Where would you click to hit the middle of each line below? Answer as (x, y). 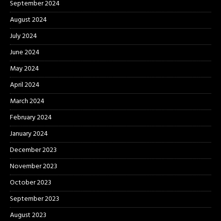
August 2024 (28, 20)
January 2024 (29, 134)
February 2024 (31, 117)
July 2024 (23, 36)
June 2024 (25, 52)
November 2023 (34, 166)
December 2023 (33, 150)
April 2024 (25, 85)
